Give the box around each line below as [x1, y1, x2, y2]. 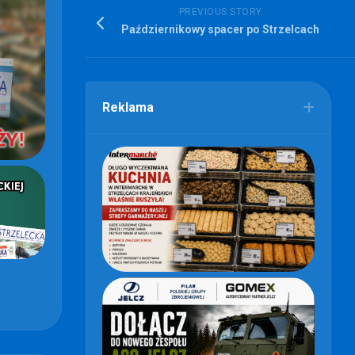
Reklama [102, 100, 154, 116]
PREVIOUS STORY [178, 6, 262, 18]
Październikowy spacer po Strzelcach [121, 23, 319, 36]
